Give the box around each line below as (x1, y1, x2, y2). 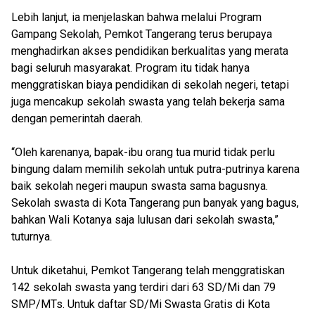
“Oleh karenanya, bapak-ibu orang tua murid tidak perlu (11, 146, 275, 159)
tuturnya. (11, 230, 52, 243)
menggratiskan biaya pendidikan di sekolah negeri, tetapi (11, 78, 289, 91)
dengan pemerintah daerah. (11, 112, 143, 125)
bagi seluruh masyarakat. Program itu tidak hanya (11, 61, 250, 75)
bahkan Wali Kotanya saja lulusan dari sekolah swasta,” (11, 213, 278, 226)
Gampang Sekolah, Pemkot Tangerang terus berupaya (11, 27, 272, 41)
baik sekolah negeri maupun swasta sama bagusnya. (11, 179, 268, 193)
